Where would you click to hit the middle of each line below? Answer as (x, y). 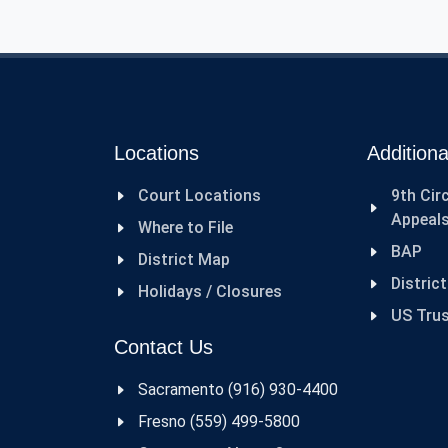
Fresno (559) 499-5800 (213, 421)
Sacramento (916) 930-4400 (232, 389)
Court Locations (199, 195)
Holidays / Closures (210, 291)
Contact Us (163, 347)
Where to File (185, 227)
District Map (184, 259)
